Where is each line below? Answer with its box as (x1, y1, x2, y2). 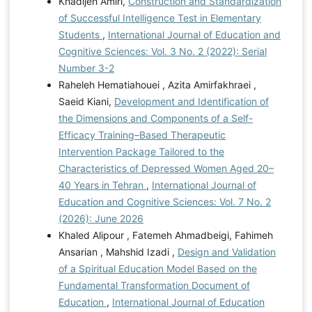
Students (58, 28, 102, 40)
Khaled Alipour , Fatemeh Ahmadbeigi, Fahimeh (58, 228, 273, 241)
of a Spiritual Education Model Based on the (58, 262, 257, 274)
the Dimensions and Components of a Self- (58, 111, 253, 124)
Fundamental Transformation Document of (58, 279, 250, 291)
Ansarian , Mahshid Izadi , (58, 245, 178, 258)
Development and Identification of (114, 95, 269, 107)
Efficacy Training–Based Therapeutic (58, 128, 226, 141)
